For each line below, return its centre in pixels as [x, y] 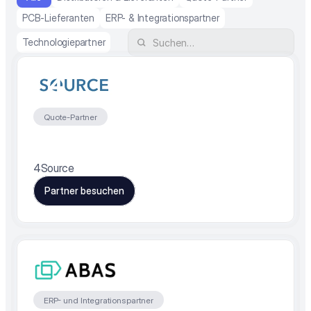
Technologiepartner [64, 42]
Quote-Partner [70, 117]
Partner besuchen [84, 191]
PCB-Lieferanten [58, 18]
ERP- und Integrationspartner [99, 300]
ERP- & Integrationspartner [162, 18]
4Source [54, 168]
